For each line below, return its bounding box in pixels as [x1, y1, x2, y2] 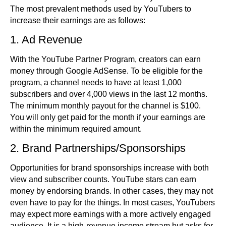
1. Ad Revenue [10, 33, 82, 46]
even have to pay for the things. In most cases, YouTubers [10, 198, 215, 207]
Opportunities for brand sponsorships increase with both [10, 163, 209, 173]
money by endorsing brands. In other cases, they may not [10, 187, 213, 196]
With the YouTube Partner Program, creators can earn [10, 55, 201, 64]
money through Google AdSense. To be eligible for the [10, 67, 203, 76]
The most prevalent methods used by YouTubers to [10, 5, 191, 14]
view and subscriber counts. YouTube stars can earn [10, 175, 196, 184]
